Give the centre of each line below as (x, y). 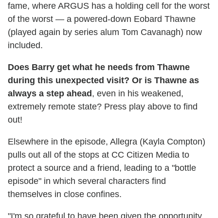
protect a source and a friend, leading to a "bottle (102, 168)
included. (25, 45)
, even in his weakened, (138, 93)
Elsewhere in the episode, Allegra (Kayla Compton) (107, 141)
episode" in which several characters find (87, 181)
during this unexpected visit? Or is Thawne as (103, 80)
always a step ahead (50, 93)
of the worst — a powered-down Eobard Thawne (102, 19)
